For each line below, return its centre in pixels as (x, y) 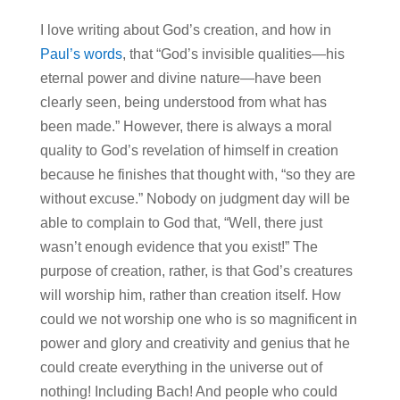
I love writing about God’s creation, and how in (185, 29)
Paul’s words (81, 54)
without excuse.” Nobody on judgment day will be (195, 198)
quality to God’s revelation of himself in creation (189, 150)
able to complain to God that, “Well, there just (181, 222)
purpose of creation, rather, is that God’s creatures (196, 271)
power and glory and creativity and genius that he (195, 343)
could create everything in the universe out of (181, 367)
